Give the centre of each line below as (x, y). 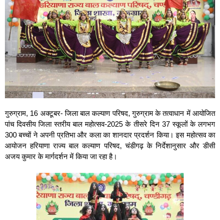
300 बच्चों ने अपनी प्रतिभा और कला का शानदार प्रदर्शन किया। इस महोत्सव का (110, 135)
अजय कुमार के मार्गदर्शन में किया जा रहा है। (61, 156)
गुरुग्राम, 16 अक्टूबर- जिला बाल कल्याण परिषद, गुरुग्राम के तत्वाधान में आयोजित (110, 113)
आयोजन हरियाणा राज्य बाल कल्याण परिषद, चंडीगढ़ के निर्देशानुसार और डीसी (110, 145)
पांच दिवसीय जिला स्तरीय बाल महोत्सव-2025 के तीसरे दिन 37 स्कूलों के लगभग (110, 124)
